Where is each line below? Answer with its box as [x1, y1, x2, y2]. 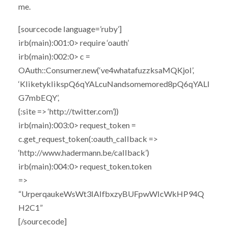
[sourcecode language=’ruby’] [18, 23, 122, 34]
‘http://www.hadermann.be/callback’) [18, 147, 149, 157]
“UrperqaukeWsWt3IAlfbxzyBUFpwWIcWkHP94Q [18, 188, 204, 198]
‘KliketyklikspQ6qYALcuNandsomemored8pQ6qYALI [18, 78, 210, 89]
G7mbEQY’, [18, 92, 59, 102]
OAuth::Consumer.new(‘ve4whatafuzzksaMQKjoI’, [18, 65, 194, 75]
